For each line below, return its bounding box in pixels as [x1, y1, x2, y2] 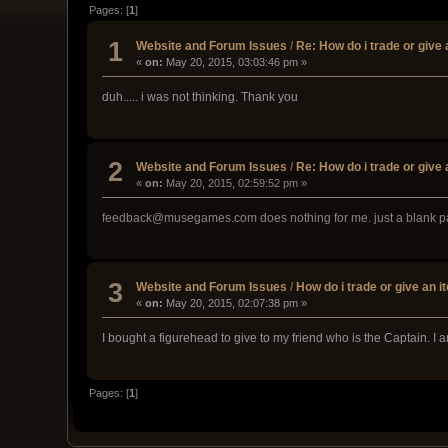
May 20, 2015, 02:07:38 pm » [163, 297, 308, 310]
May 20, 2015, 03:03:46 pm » [163, 56, 308, 69]
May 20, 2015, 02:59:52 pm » [163, 176, 308, 189]
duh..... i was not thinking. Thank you [102, 90, 299, 105]
